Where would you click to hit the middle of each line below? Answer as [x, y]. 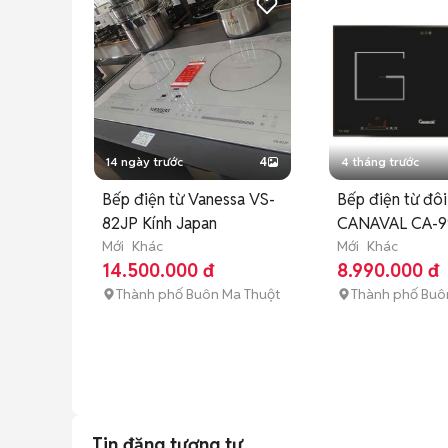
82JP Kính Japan [159, 223]
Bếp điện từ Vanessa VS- [188, 199]
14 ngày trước [144, 161]
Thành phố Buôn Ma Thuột [198, 294]
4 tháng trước [380, 161]
